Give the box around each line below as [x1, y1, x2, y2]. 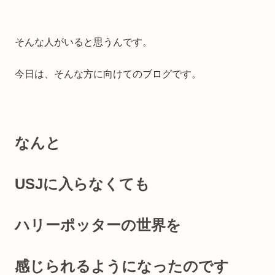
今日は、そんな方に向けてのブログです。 [15, 69, 201, 80]
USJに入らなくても [15, 176, 150, 193]
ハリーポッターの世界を [15, 217, 181, 234]
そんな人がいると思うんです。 [15, 37, 152, 48]
